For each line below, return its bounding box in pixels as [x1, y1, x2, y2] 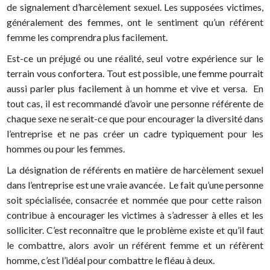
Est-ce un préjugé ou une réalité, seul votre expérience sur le [7, 52, 263, 64]
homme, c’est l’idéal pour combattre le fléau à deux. [7, 254, 215, 266]
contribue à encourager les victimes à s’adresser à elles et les [7, 209, 263, 221]
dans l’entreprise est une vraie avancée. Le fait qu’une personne [7, 178, 263, 190]
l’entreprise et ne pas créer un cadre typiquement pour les [7, 127, 263, 139]
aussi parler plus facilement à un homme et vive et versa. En [7, 82, 263, 94]
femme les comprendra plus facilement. [7, 31, 168, 43]
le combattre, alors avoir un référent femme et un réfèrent [7, 239, 263, 251]
